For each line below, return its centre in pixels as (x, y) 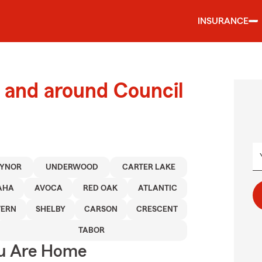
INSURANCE (223, 21)
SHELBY (50, 209)
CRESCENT (157, 209)
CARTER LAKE (149, 167)
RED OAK (100, 188)
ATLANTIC (157, 188)
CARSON (101, 209)
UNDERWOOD (72, 167)
